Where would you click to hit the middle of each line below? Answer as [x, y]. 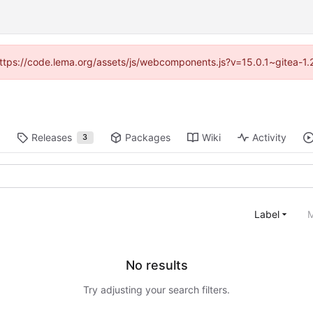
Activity [269, 138]
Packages [147, 138]
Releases [51, 138]
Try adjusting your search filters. [156, 290]
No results [156, 265]
